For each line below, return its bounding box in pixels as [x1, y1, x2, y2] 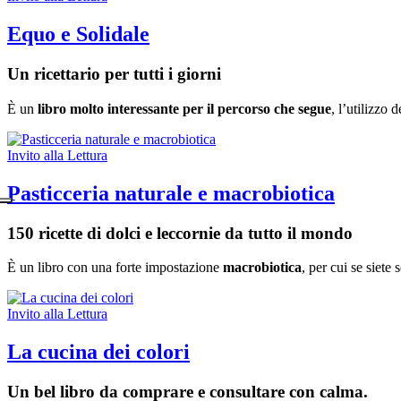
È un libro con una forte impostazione [7, 260, 223, 276]
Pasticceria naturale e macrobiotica [7, 181, 335, 205]
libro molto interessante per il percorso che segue [38, 100, 331, 116]
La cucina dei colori [7, 340, 190, 364]
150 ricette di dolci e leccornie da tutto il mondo [7, 223, 353, 243]
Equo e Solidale [7, 22, 149, 47]
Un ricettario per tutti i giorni [7, 64, 221, 84]
